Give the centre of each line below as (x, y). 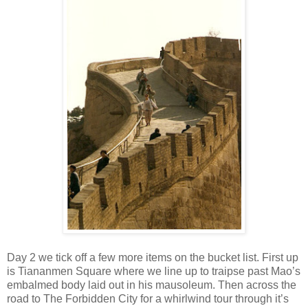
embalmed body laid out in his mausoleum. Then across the (152, 285)
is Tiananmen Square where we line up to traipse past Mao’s (154, 271)
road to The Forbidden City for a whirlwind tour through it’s (148, 298)
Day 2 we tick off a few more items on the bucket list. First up (153, 257)
